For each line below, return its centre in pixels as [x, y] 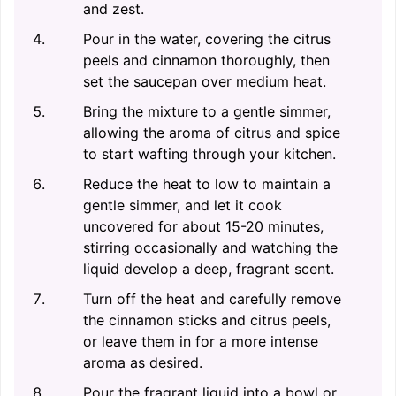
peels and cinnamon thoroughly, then [206, 60]
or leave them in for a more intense [201, 341]
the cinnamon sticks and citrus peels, [207, 320]
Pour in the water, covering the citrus [207, 38]
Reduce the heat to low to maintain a [207, 183]
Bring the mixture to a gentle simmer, [207, 111]
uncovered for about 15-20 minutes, [203, 226]
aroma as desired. [143, 362]
